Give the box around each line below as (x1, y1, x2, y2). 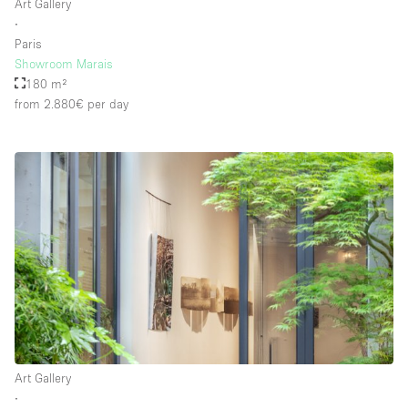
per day (84, 96, 128, 111)
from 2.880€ (15, 96, 84, 111)
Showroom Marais (15, 56, 113, 71)
